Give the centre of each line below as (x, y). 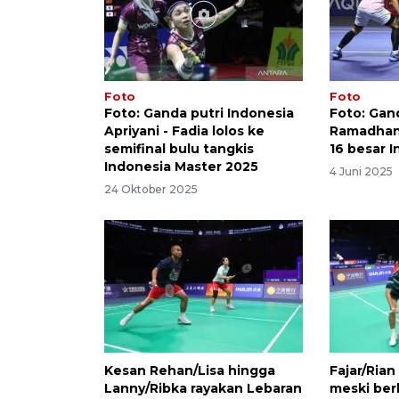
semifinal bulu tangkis (179, 148)
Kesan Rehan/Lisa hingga (190, 371)
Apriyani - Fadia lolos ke (184, 130)
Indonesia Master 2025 (181, 166)
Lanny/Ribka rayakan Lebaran (203, 389)
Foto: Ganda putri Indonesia (199, 113)
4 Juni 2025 (362, 172)
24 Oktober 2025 (151, 190)
